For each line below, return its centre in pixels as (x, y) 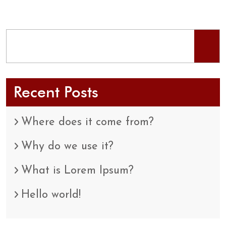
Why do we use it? (67, 147)
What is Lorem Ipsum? (77, 171)
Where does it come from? (88, 123)
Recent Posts (56, 92)
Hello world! (51, 195)
